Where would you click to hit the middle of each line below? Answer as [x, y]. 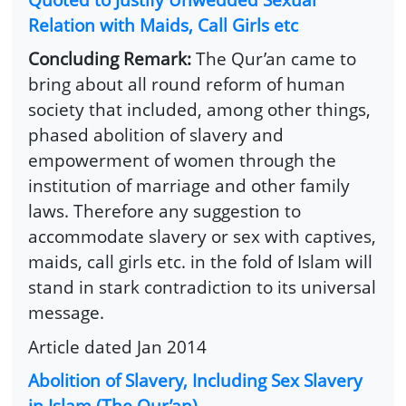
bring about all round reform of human [187, 84]
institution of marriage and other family [189, 186]
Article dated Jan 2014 [117, 346]
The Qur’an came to [274, 59]
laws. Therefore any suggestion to [164, 211]
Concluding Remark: [110, 59]
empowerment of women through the [182, 160]
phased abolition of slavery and [156, 135]
